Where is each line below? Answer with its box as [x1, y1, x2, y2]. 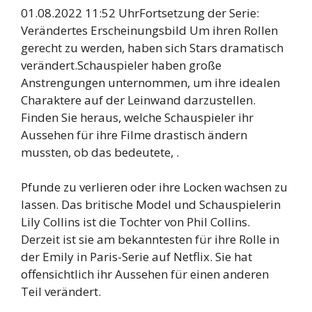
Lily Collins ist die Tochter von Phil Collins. [21, 214, 250, 231]
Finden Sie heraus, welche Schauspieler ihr [21, 109, 253, 125]
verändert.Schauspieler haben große [21, 56, 221, 73]
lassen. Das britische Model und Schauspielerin [21, 196, 281, 213]
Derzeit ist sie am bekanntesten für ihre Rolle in [21, 231, 279, 248]
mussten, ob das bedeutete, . [21, 143, 179, 160]
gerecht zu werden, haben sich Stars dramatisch [21, 39, 283, 56]
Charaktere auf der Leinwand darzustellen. [21, 91, 256, 108]
